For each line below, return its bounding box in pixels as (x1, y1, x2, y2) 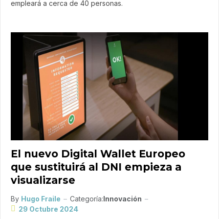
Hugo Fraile (21, 194, 61, 203)
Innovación (103, 194, 142, 203)
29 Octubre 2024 (19, 204, 78, 213)
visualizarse (11, 174, 75, 186)
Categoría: (70, 194, 103, 203)
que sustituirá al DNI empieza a (11, 160, 181, 173)
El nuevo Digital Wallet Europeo (11, 147, 185, 160)
